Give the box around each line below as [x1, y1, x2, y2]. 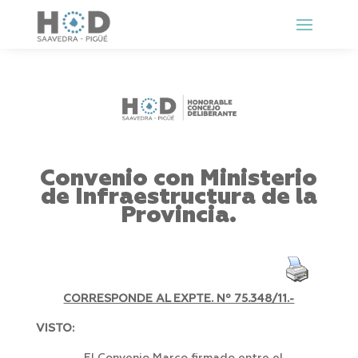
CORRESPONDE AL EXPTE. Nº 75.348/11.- [63, 293, 295, 305]
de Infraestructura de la [40, 185, 317, 209]
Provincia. [121, 204, 237, 228]
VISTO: [35, 323, 74, 335]
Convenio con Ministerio [40, 167, 318, 191]
